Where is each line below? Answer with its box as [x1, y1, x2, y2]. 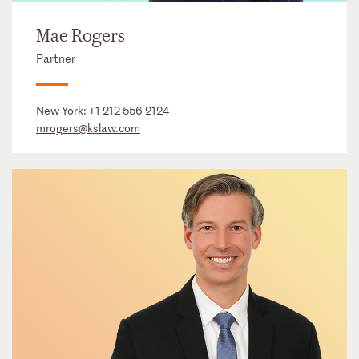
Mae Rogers [36, 25, 125, 48]
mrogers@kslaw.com [36, 120, 140, 136]
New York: [36, 103, 89, 119]
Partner [36, 50, 75, 67]
